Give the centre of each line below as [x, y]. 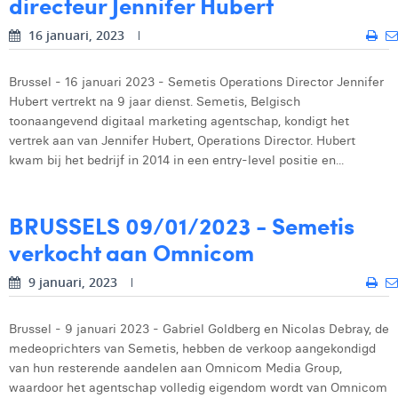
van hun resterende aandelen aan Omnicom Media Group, [175, 368]
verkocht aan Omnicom [131, 252]
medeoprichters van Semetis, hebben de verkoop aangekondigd [192, 348]
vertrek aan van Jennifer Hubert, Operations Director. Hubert [182, 140]
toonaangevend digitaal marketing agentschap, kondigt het [179, 121]
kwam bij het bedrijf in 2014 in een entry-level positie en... [176, 160]
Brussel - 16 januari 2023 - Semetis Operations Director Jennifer [196, 82]
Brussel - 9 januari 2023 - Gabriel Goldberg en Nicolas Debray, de [199, 329]
